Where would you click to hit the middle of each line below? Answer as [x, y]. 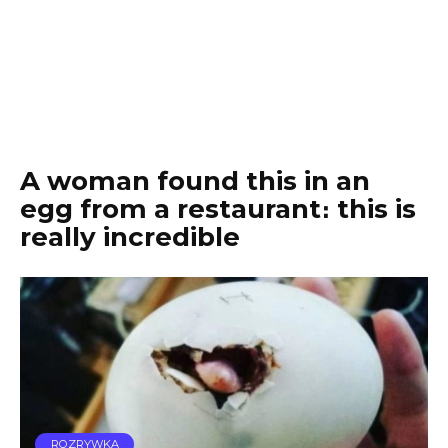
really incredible [130, 237]
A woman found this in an [195, 181]
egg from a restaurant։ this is [218, 209]
